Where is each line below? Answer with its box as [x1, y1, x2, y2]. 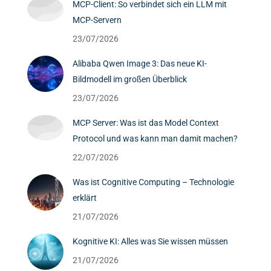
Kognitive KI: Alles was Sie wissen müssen [73, 237, 228, 246]
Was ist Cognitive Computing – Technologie [73, 177, 234, 187]
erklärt [73, 193, 97, 203]
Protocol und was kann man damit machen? [73, 134, 238, 143]
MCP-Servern [73, 15, 122, 25]
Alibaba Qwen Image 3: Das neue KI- [73, 59, 207, 68]
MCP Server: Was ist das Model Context [73, 118, 219, 128]
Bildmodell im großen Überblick [73, 74, 187, 84]
